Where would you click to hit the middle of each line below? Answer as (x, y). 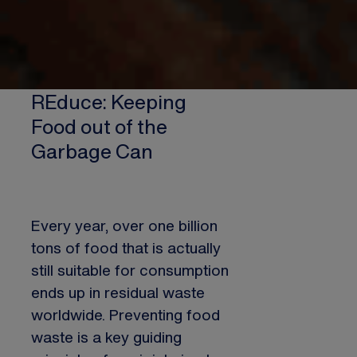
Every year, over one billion (124, 226)
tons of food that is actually (126, 248)
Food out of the (99, 126)
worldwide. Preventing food (126, 315)
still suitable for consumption (130, 270)
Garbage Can (92, 151)
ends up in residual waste (118, 292)
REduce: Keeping (109, 102)
